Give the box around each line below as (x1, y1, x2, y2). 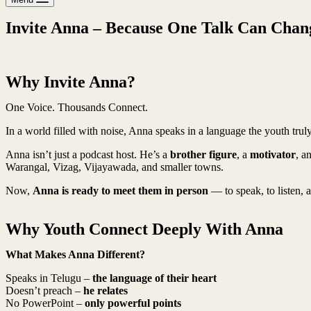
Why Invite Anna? (6, 73, 135, 91)
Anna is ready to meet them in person (33, 185, 208, 196)
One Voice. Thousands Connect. (6, 101, 148, 113)
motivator (250, 149, 296, 160)
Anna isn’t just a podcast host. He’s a (6, 149, 170, 160)
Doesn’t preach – (6, 285, 83, 296)
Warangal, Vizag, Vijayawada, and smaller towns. (6, 161, 224, 173)
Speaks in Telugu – (6, 272, 92, 284)
